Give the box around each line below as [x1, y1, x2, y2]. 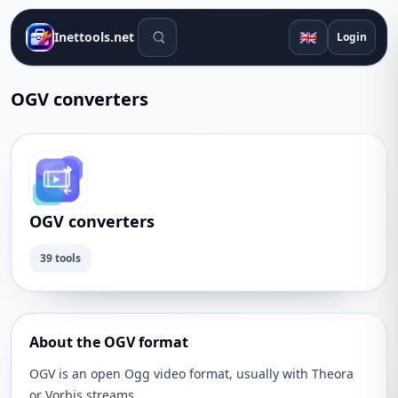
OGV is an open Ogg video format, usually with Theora [29, 365, 354, 382]
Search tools [137, 18, 220, 37]
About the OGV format [29, 332, 188, 352]
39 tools [40, 251, 81, 266]
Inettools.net [54, 28, 134, 45]
